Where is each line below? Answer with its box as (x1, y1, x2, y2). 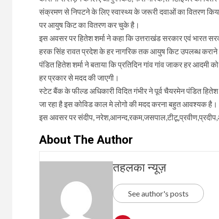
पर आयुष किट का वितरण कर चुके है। (39, 20, 140, 29)
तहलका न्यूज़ (112, 160, 166, 175)
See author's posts (128, 188, 189, 198)
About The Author (39, 132, 133, 147)
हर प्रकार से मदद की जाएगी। (39, 72, 119, 82)
